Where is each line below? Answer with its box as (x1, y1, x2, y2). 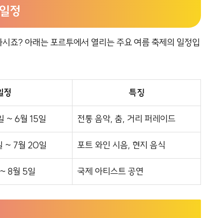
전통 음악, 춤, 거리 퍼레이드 (77, 113, 176, 125)
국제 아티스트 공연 (77, 165, 144, 177)
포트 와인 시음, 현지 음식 (77, 139, 165, 151)
